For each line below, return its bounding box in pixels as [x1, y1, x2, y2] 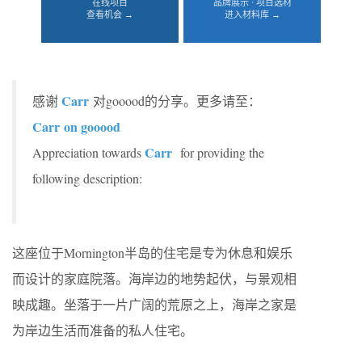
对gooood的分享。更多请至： [93, 92, 261, 109]
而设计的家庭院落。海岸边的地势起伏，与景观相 [12, 270, 297, 287]
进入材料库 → [224, 8, 280, 20]
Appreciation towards [32, 144, 141, 161]
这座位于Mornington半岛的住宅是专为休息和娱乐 [12, 244, 293, 261]
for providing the [180, 144, 264, 161]
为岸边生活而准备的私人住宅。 [12, 322, 193, 339]
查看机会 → [86, 8, 133, 20]
